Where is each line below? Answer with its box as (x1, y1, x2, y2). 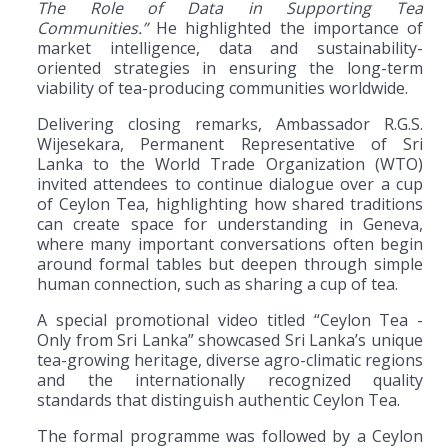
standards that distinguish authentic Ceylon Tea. (37, 388, 400, 411)
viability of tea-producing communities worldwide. (37, 76, 408, 99)
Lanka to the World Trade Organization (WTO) (37, 152, 423, 175)
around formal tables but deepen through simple (37, 252, 423, 275)
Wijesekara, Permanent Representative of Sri (37, 132, 423, 155)
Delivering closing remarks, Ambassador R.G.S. (37, 112, 423, 135)
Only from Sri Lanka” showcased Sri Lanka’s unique (37, 328, 423, 351)
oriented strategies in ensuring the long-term (37, 56, 423, 79)
